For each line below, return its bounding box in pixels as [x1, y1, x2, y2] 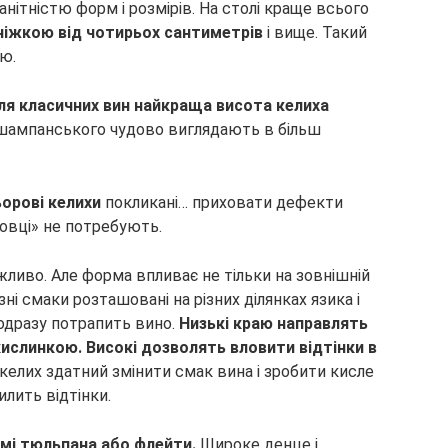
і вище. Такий [263, 23, 367, 42]
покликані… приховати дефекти [101, 193, 343, 212]
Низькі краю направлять [179, 314, 368, 333]
